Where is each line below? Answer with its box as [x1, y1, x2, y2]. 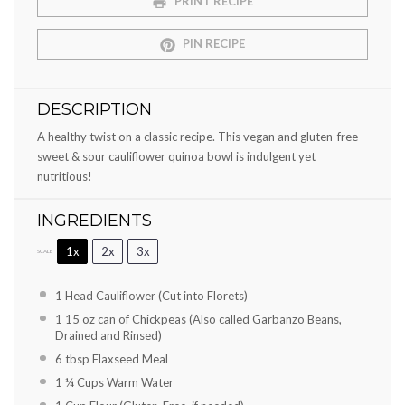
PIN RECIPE [179, 36, 245, 52]
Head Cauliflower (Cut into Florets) [61, 287, 248, 303]
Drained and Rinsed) [54, 327, 162, 343]
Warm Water [103, 374, 174, 390]
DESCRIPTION [37, 99, 152, 119]
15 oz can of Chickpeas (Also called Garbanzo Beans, [61, 311, 342, 326]
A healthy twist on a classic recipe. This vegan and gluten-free [37, 128, 358, 144]
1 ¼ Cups [54, 374, 104, 390]
